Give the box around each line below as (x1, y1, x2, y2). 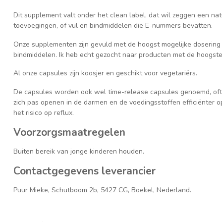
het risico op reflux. (13, 108, 74, 118)
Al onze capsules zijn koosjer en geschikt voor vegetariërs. (13, 68, 197, 78)
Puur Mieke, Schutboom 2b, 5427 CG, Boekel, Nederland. (13, 185, 191, 195)
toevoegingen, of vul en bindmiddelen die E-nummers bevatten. (13, 20, 213, 30)
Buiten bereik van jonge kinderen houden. (13, 146, 144, 156)
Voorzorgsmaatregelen (13, 125, 125, 139)
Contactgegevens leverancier (13, 164, 156, 178)
